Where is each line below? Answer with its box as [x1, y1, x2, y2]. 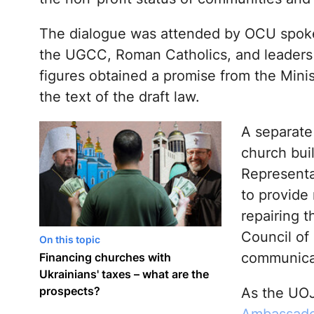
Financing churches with [39, 250, 171, 265]
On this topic [39, 233, 100, 246]
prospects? [39, 284, 100, 299]
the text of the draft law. [39, 88, 200, 106]
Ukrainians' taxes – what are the [39, 267, 209, 282]
